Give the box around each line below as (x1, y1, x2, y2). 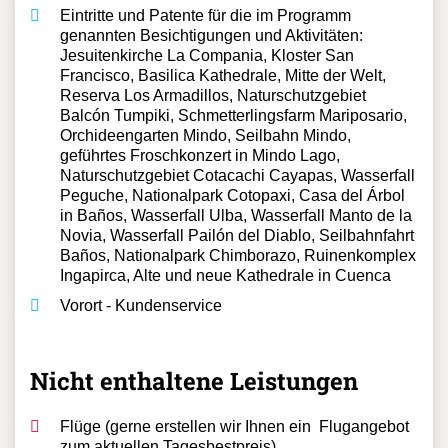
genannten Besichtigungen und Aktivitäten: (60, 62, 363, 80)
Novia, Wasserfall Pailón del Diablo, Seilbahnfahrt (60, 262, 414, 280)
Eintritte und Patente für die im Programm (60, 42, 351, 60)
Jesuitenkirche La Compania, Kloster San (60, 82, 354, 100)
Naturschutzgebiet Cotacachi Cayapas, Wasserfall (60, 202, 415, 220)
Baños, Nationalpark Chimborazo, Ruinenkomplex (60, 282, 416, 300)
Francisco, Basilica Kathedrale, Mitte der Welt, (60, 102, 386, 120)
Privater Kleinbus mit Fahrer (60, 12, 258, 30)
